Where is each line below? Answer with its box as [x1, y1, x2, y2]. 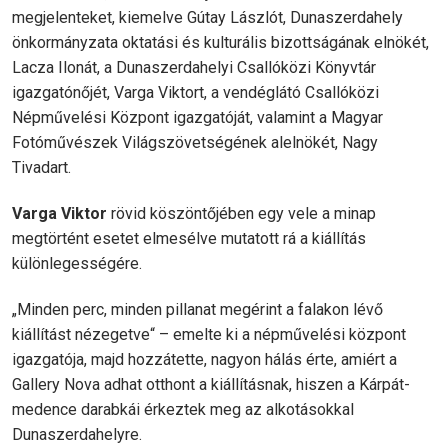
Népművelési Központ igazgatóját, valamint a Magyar [12, 108, 383, 127]
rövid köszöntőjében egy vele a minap [107, 204, 376, 223]
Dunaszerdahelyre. [12, 425, 142, 444]
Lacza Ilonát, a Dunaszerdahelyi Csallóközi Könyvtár [12, 58, 376, 77]
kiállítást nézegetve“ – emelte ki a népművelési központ [12, 325, 406, 344]
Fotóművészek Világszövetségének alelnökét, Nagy [12, 133, 378, 152]
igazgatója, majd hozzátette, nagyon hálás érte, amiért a [12, 350, 397, 369]
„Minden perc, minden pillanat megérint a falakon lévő [12, 300, 383, 319]
